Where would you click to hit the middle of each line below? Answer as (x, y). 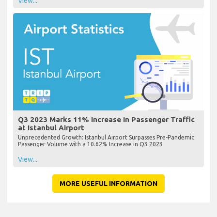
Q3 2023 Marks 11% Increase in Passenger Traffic (106, 119)
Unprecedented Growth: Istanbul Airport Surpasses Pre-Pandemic (106, 137)
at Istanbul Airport (51, 127)
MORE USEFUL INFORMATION (108, 183)
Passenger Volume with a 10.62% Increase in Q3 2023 (90, 144)
